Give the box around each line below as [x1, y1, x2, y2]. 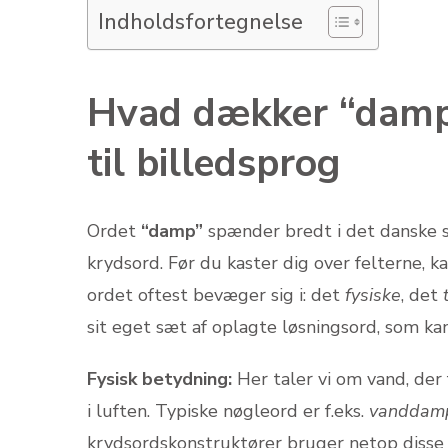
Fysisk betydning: [87, 366, 232, 391]
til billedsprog [87, 136, 340, 190]
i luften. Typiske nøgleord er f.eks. [87, 398, 369, 423]
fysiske [345, 282, 401, 307]
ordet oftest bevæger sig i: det [87, 282, 345, 307]
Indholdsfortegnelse [98, 7, 303, 38]
